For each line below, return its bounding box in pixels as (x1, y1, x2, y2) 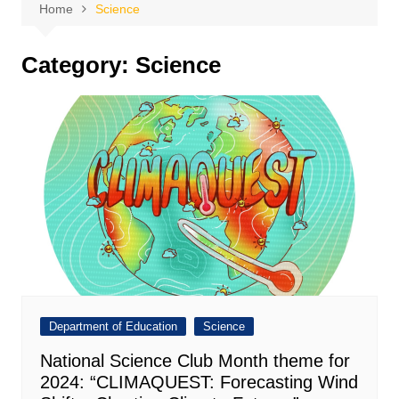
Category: (20, 52, 135, 78)
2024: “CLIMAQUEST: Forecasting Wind (39, 372, 358, 393)
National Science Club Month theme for (39, 351, 350, 371)
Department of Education (48, 320, 177, 334)
